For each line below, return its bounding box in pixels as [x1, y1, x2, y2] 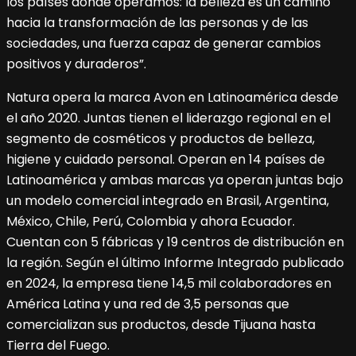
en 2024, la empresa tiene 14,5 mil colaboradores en [6, 274, 331, 293]
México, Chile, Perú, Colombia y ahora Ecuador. [6, 212, 295, 231]
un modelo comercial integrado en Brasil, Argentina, [6, 192, 329, 211]
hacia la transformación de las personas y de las [6, 14, 308, 33]
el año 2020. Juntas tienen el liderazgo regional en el [6, 109, 331, 128]
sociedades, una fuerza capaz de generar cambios [6, 34, 321, 53]
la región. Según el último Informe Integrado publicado [6, 253, 344, 273]
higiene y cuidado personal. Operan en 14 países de [6, 150, 325, 169]
